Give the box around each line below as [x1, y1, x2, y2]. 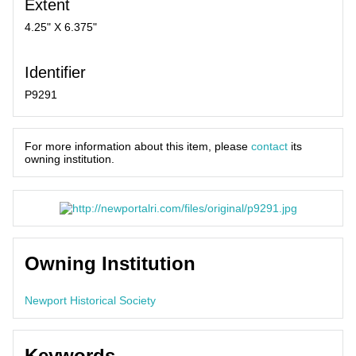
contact [251, 139, 288, 153]
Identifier [25, 63, 86, 81]
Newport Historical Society [25, 293, 156, 307]
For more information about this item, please [25, 139, 251, 153]
